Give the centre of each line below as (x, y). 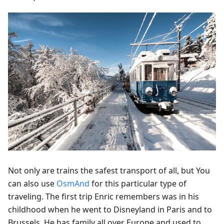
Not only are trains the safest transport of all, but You (109, 171)
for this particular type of (138, 184)
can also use (32, 184)
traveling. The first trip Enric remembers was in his (103, 197)
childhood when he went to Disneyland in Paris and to (110, 210)
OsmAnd (73, 184)
